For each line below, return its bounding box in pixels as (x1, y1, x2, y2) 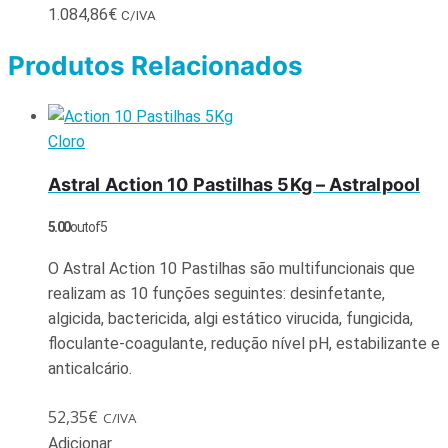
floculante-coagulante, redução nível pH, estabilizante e (48, 333, 440, 353)
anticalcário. (48, 358, 132, 378)
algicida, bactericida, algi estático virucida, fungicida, (48, 308, 413, 328)
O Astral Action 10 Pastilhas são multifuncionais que (48, 258, 415, 278)
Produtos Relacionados (8, 50, 303, 82)
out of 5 (69, 218, 107, 235)
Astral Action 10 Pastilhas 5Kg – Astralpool (48, 173, 420, 195)
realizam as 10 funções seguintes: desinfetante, (48, 283, 385, 303)
